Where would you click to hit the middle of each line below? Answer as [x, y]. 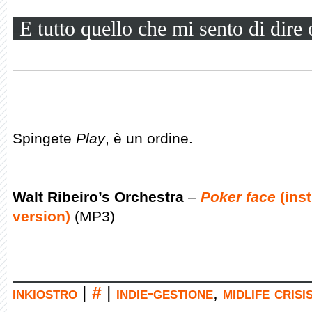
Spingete [44, 138]
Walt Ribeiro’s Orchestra [98, 197]
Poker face [238, 197]
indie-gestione [165, 293]
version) [41, 216]
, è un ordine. [149, 138]
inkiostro [45, 293]
